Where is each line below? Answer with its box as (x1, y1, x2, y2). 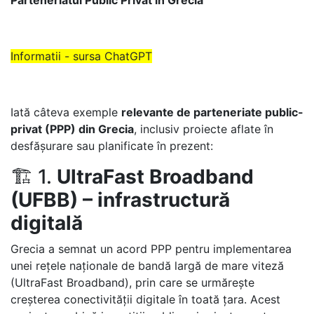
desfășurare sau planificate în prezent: (11, 139, 213, 153)
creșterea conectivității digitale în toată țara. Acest (11, 292, 280, 306)
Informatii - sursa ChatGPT (11, 49, 152, 63)
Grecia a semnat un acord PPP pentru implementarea (11, 242, 292, 256)
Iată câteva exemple (11, 105, 121, 119)
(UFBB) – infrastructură (11, 188, 230, 212)
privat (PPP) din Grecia (11, 122, 134, 136)
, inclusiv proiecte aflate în (134, 122, 273, 136)
